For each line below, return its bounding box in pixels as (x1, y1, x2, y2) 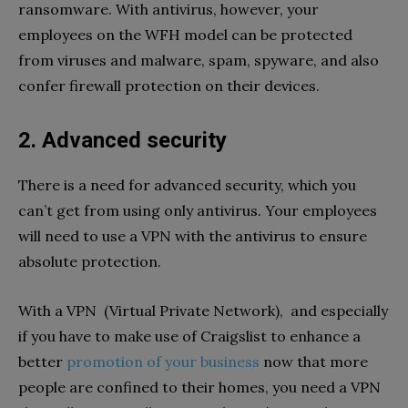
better (18, 352, 66, 371)
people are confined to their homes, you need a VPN (18, 377, 381, 396)
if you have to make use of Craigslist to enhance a (18, 326, 361, 345)
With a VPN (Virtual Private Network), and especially (18, 301, 388, 320)
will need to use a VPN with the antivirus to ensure (18, 226, 367, 245)
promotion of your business (66, 352, 260, 371)
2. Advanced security (18, 127, 227, 153)
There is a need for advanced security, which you (18, 175, 356, 194)
